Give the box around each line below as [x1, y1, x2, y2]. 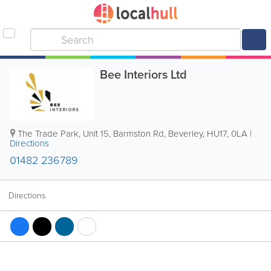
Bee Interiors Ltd [100, 65, 187, 83]
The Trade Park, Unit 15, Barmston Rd [18, 127, 164, 140]
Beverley [168, 127, 203, 140]
